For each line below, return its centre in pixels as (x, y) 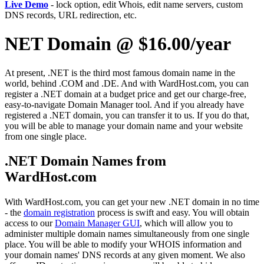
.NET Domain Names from (85, 161)
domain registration (59, 213)
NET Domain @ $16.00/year (118, 44)
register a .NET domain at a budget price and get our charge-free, (126, 94)
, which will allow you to (186, 223)
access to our (30, 223)
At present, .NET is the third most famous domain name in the (120, 72)
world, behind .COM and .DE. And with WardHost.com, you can (127, 83)
